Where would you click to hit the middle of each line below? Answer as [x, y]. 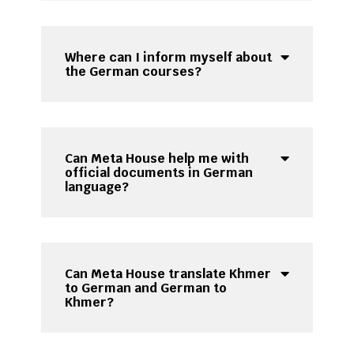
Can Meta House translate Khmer [168, 274]
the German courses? [134, 72]
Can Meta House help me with [157, 159]
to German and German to [146, 288]
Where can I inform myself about [169, 58]
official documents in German [159, 173]
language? [97, 187]
